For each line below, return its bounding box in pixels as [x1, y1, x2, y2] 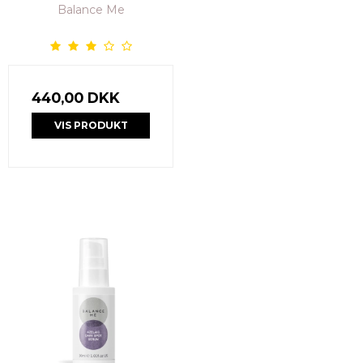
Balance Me [57, 2, 125, 18]
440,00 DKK [32, 89, 120, 107]
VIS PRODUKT [53, 119, 128, 132]
